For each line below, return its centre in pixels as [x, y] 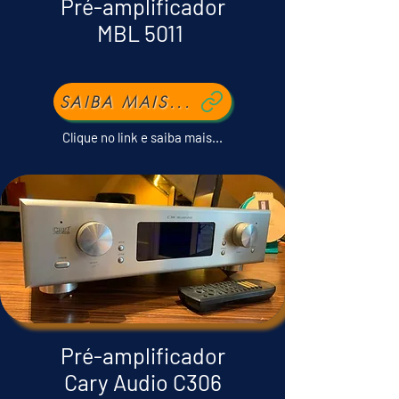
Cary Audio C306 [142, 382]
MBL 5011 [142, 33]
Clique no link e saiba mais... [142, 137]
